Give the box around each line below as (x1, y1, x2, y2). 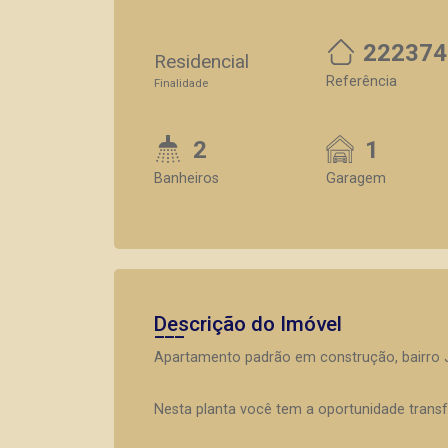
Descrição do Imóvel (154, 312, 342, 336)
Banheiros (154, 170, 219, 187)
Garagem (326, 170, 386, 187)
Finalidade (154, 77, 208, 90)
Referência (326, 73, 397, 90)
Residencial (154, 50, 249, 73)
